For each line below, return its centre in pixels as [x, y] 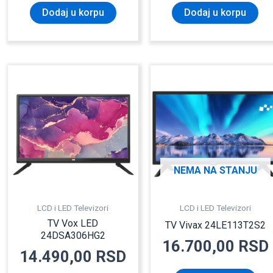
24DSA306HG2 [73, 235]
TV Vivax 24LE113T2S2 [215, 225]
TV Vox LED [73, 223]
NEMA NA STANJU [215, 170]
